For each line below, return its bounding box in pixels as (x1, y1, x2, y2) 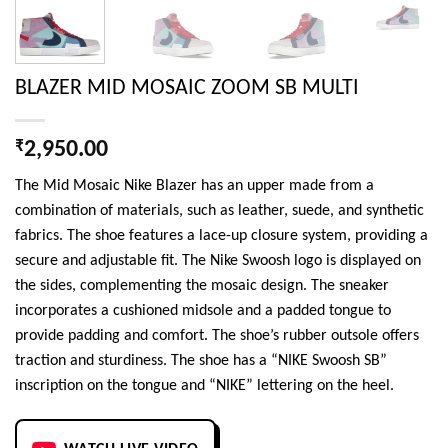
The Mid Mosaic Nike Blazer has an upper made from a (15, 177, 374, 194)
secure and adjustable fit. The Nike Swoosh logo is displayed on (15, 252, 421, 269)
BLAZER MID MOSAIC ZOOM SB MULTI (15, 76, 359, 100)
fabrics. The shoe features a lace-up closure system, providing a (15, 227, 428, 244)
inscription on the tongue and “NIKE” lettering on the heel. (15, 377, 394, 394)
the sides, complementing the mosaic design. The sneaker (15, 277, 389, 294)
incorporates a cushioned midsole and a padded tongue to (15, 302, 391, 319)
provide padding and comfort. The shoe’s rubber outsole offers (15, 327, 419, 344)
